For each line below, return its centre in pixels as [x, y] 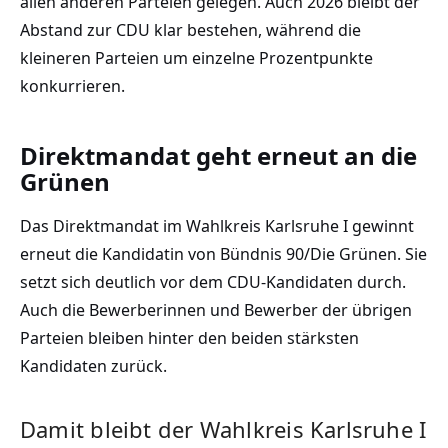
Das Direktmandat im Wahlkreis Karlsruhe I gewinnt [217, 225]
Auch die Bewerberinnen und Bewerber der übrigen [216, 309]
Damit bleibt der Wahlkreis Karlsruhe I [223, 429]
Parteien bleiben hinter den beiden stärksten [189, 337]
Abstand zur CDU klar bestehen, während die [190, 29]
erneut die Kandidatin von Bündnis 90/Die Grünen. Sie [223, 253]
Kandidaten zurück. [93, 365]
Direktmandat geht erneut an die [218, 155]
